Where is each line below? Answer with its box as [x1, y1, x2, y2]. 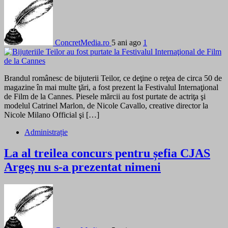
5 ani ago [111, 38, 143, 47]
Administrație [24, 127, 68, 136]
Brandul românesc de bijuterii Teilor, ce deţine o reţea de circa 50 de [4, 73, 222, 82]
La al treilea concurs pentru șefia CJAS [4, 147, 210, 160]
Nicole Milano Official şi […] [4, 110, 99, 119]
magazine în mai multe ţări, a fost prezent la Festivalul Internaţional [4, 82, 218, 92]
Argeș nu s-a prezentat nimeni [4, 160, 161, 174]
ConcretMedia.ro [55, 38, 109, 47]
